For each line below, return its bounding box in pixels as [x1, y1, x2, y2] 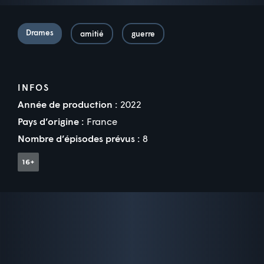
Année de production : [18, 98, 117, 110]
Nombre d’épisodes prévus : [18, 132, 140, 144]
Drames [26, 27, 54, 37]
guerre [131, 28, 155, 38]
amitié [80, 28, 104, 38]
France [87, 115, 117, 127]
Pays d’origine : [18, 115, 84, 127]
